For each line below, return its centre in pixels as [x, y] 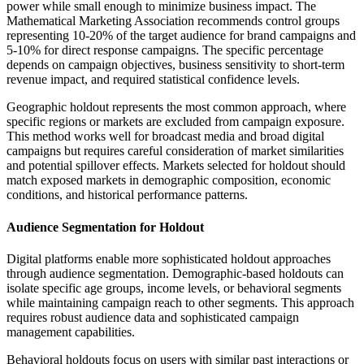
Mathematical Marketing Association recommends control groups [173, 21]
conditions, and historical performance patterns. [127, 195]
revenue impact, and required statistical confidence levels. [153, 80]
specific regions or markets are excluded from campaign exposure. [175, 122]
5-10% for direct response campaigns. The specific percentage [165, 50]
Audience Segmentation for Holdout [105, 227]
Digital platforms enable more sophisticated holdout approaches [169, 258]
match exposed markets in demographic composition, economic [169, 180]
